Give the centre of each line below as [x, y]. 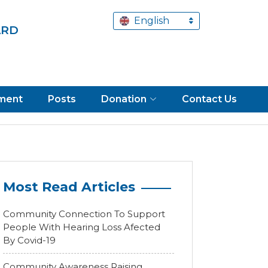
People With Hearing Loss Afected [82, 227]
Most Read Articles [69, 187]
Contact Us [209, 99]
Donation [124, 99]
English [152, 21]
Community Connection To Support [84, 214]
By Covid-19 [29, 240]
